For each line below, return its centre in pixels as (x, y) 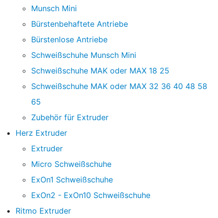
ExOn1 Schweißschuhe (72, 180)
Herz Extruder (41, 133)
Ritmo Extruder (43, 211)
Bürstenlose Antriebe (69, 40)
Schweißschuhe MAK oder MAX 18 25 (100, 71)
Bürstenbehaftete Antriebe (80, 24)
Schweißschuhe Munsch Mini (84, 55)
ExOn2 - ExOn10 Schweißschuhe (91, 195)
